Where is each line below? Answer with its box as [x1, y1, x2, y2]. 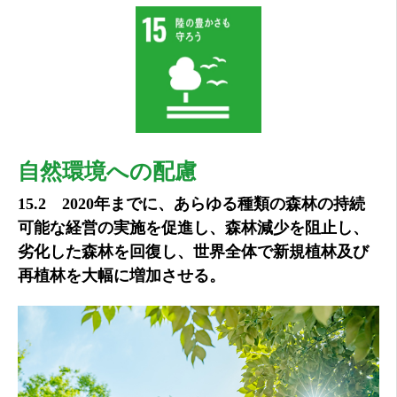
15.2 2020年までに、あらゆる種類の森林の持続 [18, 194, 365, 213]
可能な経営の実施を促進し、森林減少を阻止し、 [18, 218, 369, 237]
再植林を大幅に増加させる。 [18, 266, 225, 284]
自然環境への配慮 [18, 159, 197, 183]
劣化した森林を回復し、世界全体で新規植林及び [18, 242, 369, 261]
